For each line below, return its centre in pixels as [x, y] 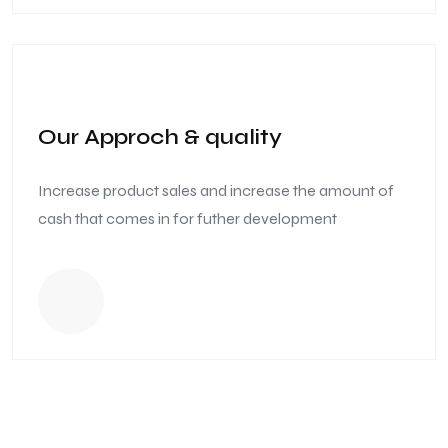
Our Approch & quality [160, 136]
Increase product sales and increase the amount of [216, 190]
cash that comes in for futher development [187, 218]
